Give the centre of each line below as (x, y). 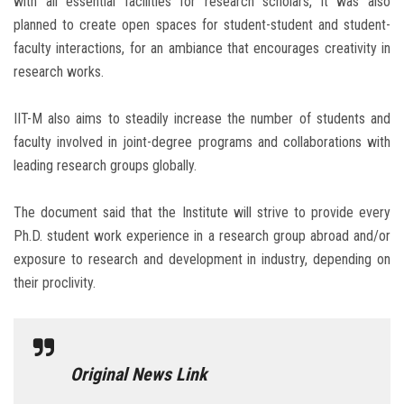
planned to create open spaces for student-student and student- (202, 25)
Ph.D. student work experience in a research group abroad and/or (202, 236)
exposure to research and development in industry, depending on (202, 260)
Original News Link (139, 375)
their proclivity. (55, 283)
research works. (59, 72)
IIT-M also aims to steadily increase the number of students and (202, 119)
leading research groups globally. (105, 166)
